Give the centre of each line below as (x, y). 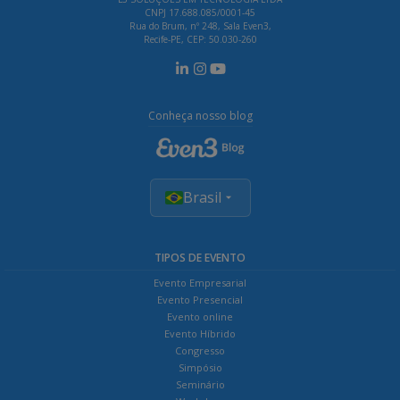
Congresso (200, 350)
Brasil (202, 197)
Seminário (200, 384)
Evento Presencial (200, 299)
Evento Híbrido (200, 333)
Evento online (200, 316)
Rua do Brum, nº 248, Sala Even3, (200, 26)
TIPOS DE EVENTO (200, 257)
